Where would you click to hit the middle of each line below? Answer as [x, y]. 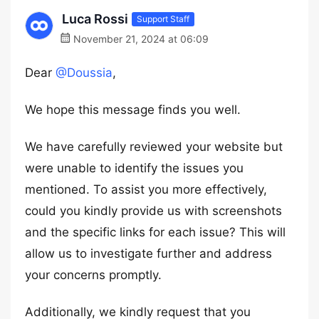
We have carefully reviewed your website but [154, 147]
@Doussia [84, 73]
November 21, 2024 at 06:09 [140, 39]
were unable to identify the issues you [134, 168]
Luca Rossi [95, 19]
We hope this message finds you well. [133, 110]
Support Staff [163, 19]
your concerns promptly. [93, 275]
